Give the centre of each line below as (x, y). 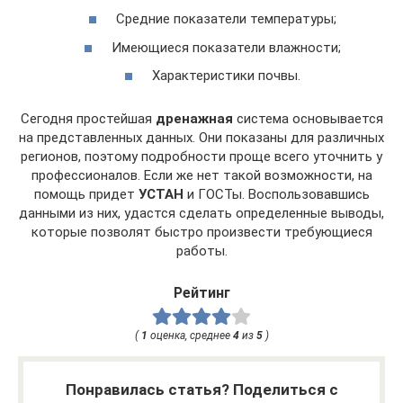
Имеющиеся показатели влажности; (226, 47)
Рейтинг (201, 293)
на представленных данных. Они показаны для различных (201, 138)
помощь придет (86, 194)
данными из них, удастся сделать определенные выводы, (201, 213)
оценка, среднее (190, 335)
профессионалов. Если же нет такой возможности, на (201, 175)
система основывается (308, 119)
